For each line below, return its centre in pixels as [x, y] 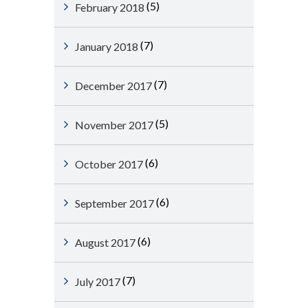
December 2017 [113, 86]
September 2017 [114, 203]
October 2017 [109, 164]
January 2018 [107, 46]
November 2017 [114, 125]
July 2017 [98, 282]
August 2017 [105, 242]
